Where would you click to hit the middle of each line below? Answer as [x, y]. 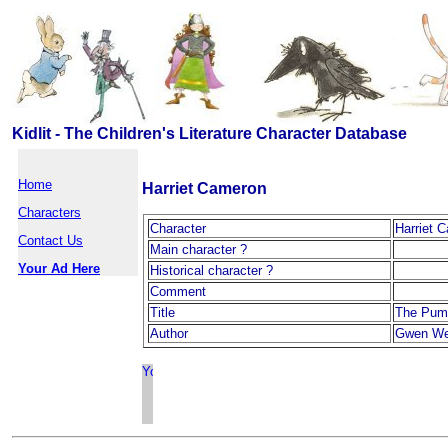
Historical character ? [211, 270]
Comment [178, 291]
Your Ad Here [59, 268]
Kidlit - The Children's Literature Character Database [209, 133]
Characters [49, 212]
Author [169, 333]
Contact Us [50, 240]
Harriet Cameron [204, 188]
